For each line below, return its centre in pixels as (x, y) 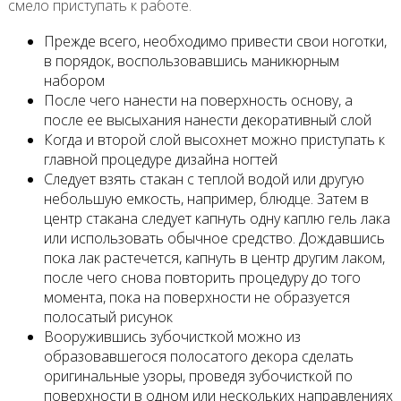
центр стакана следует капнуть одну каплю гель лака (217, 218)
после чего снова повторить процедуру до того (202, 277)
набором (74, 80)
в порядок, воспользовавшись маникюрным (191, 60)
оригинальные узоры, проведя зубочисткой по (198, 375)
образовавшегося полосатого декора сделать (198, 356)
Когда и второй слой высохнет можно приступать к (214, 139)
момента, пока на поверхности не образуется (196, 297)
